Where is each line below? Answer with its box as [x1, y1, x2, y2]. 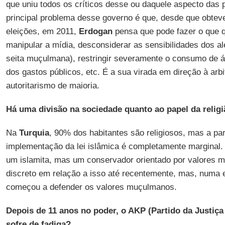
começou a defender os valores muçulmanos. [6, 182, 177, 192]
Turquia [19, 128, 49, 138]
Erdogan [78, 27, 113, 36]
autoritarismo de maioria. [6, 81, 99, 90]
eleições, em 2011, [6, 27, 79, 36]
